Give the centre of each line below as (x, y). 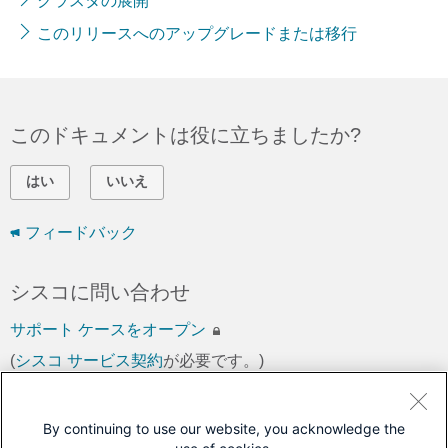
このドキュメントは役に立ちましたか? (185, 135)
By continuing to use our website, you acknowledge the (224, 428)
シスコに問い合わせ (100, 292)
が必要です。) (213, 360)
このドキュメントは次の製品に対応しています (220, 413)
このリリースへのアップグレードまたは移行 (197, 33)
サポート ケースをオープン (110, 329)
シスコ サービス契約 (89, 360)
